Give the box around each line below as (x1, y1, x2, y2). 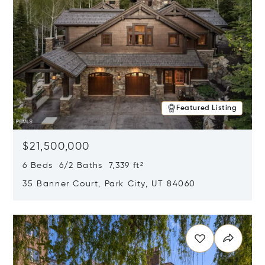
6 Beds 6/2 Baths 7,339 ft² (22, 161, 144, 170)
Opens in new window (13, 201, 108, 214)
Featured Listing (176, 105, 237, 112)
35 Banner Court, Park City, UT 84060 (22, 180, 196, 188)
